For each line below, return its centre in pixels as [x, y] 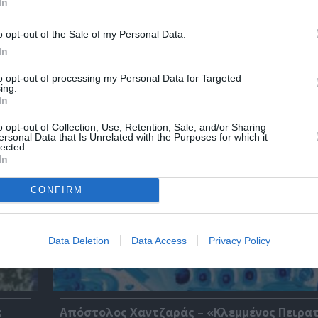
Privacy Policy [239, 240]
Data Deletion [78, 240]
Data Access [159, 240]
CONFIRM [56, 190]
